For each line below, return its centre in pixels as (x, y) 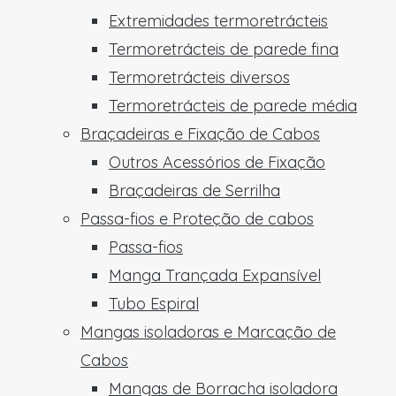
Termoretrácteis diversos (199, 77)
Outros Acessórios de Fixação (217, 162)
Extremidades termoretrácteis (218, 21)
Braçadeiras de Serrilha (194, 190)
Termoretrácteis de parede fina (224, 49)
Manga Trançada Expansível (215, 275)
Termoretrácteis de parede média (233, 106)
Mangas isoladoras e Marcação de (208, 332)
